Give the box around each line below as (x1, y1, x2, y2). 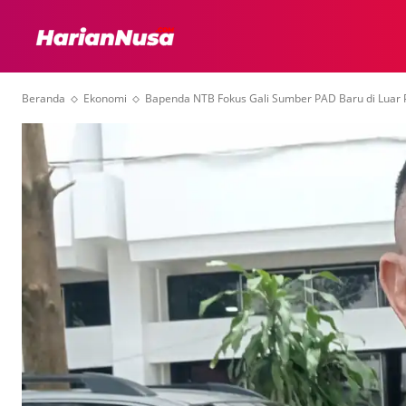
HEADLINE (273, 29, 340, 43)
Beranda (22, 91, 65, 106)
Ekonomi (83, 91, 127, 106)
